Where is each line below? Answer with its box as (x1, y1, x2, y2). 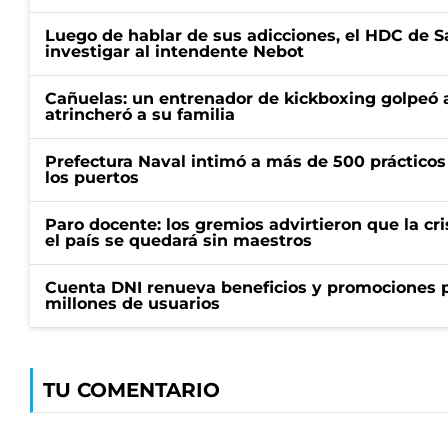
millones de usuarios (45, 294, 220, 313)
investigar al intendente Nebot (45, 42, 304, 61)
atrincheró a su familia (45, 105, 235, 124)
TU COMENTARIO (43, 378, 220, 402)
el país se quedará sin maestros (45, 231, 312, 250)
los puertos (45, 168, 139, 187)
